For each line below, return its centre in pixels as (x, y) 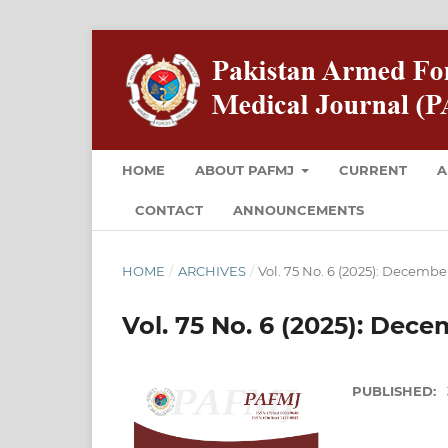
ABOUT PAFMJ (246, 169)
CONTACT (169, 209)
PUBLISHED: (396, 390)
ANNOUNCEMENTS (298, 209)
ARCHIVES (211, 270)
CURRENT (373, 169)
